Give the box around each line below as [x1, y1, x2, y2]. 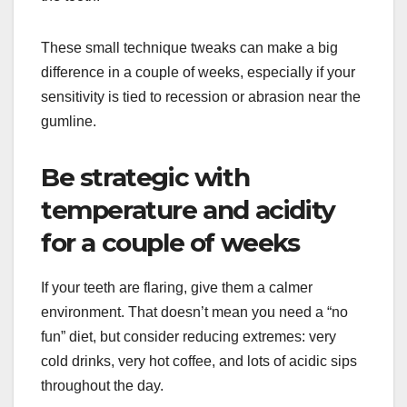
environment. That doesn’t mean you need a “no [41, 303, 348, 320]
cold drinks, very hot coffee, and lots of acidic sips [41, 352, 357, 369]
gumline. [41, 113, 96, 129]
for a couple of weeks [41, 226, 300, 258]
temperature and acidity [41, 194, 335, 225]
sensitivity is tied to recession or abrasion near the [41, 88, 361, 104]
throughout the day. [41, 377, 164, 393]
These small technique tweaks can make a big [41, 39, 338, 55]
